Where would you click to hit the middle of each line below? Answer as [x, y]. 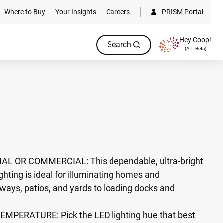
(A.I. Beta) [195, 49]
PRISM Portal [182, 12]
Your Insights [76, 12]
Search [119, 45]
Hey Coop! [195, 40]
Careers [118, 12]
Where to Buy [25, 12]
